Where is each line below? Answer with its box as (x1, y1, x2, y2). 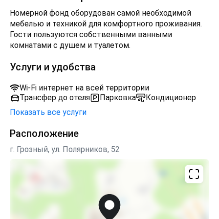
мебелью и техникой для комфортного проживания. (10, 19, 202, 28)
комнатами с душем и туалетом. (10, 41, 131, 50)
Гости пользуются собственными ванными (10, 30, 172, 39)
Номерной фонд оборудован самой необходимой (10, 8, 191, 18)
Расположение (10, 128, 79, 139)
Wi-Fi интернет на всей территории (20, 83, 149, 92)
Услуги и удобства (10, 61, 96, 73)
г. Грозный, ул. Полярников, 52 (10, 145, 120, 154)
